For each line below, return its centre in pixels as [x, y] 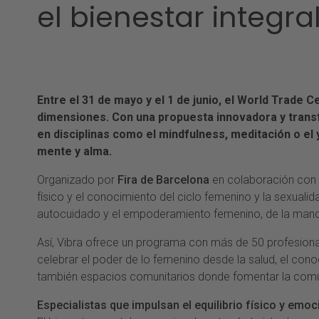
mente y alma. [74, 152]
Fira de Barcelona [162, 180]
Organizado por [76, 180]
